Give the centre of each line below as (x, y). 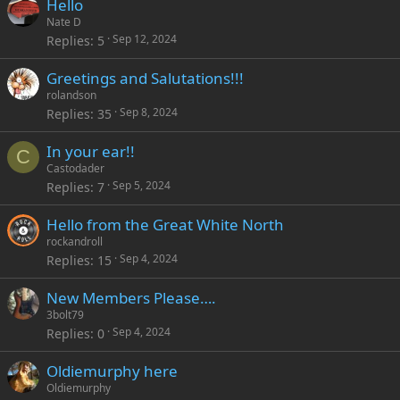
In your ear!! (91, 151)
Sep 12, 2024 (145, 39)
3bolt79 (65, 315)
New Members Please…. (131, 298)
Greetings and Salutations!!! (145, 78)
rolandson (71, 95)
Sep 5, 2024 (142, 185)
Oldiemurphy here (112, 371)
